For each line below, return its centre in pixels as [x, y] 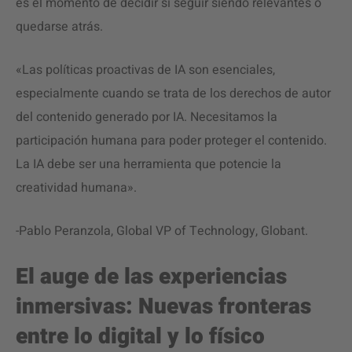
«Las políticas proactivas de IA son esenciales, [145, 70]
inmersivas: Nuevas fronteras [163, 307]
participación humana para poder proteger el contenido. [171, 141]
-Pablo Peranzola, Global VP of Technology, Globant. [162, 231]
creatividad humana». [76, 188]
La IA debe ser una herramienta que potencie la [148, 164]
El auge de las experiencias [151, 277]
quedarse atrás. [59, 27]
